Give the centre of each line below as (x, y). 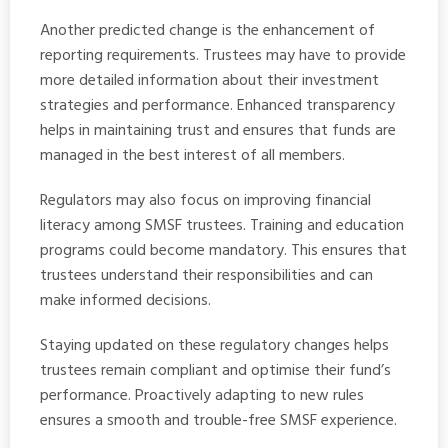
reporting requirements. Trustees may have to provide (223, 55)
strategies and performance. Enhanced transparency (217, 105)
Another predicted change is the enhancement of (207, 30)
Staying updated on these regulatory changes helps (214, 345)
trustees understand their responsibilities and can (206, 275)
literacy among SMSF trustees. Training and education (222, 225)
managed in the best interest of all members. (192, 155)
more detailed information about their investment (209, 80)
